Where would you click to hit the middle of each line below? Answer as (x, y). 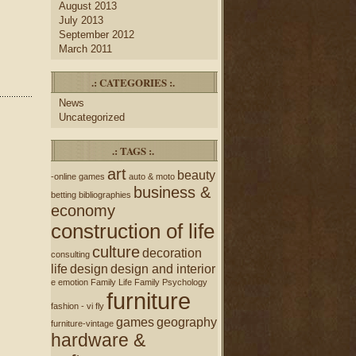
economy (83, 211)
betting (64, 195)
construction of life (133, 231)
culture (116, 252)
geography (187, 322)
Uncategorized (92, 117)
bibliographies (105, 195)
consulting (70, 254)
